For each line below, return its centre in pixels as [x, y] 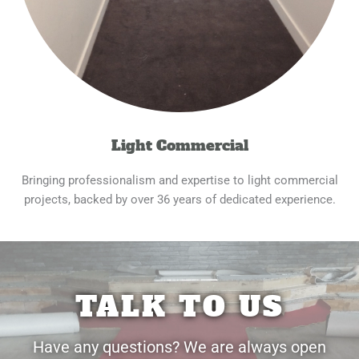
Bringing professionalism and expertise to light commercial [179, 180]
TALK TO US [179, 307]
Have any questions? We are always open [179, 347]
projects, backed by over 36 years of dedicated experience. [179, 199]
